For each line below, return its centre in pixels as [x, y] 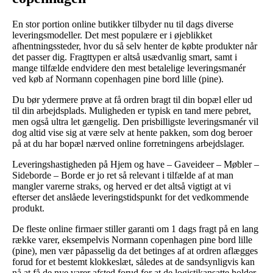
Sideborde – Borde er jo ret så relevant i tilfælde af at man [123, 175]
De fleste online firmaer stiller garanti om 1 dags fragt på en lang [135, 229]
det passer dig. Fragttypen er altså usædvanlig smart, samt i [125, 57]
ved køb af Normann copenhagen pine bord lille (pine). [118, 79]
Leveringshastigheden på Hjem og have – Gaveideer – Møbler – [136, 164]
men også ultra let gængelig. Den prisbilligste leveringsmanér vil [135, 121]
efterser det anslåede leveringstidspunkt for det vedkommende [130, 197]
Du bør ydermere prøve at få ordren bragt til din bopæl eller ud [132, 99]
